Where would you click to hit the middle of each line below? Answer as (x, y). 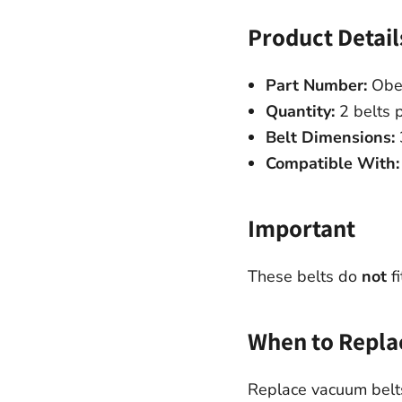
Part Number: (316, 85)
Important (301, 227)
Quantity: (300, 111)
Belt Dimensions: (330, 137)
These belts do (304, 276)
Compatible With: (332, 163)
